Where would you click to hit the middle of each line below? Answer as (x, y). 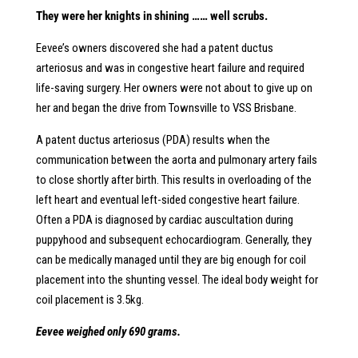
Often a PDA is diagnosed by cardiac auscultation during (164, 220)
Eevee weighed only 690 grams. (108, 332)
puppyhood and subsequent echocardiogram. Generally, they (173, 240)
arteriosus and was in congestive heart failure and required (170, 68)
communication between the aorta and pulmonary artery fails (176, 160)
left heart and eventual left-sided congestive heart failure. (167, 200)
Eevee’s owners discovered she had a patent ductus (154, 48)
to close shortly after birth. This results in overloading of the (173, 180)
